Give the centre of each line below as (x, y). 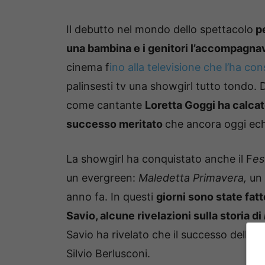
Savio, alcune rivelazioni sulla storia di (165, 215)
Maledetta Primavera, (193, 177)
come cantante (106, 105)
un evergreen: (102, 177)
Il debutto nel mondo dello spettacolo (160, 29)
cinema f (88, 67)
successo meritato (116, 124)
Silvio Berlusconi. (108, 253)
